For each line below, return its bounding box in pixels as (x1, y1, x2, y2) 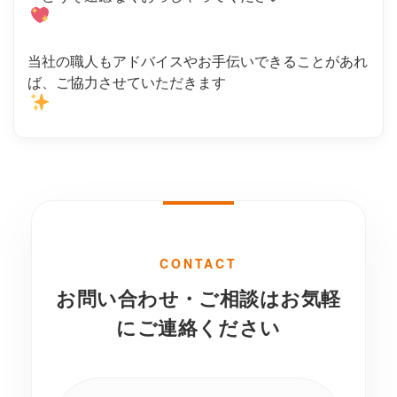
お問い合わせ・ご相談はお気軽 (56, 284, 341, 313)
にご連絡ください (116, 313, 281, 342)
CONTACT (160, 254, 237, 273)
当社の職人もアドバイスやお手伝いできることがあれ (27, 51, 368, 72)
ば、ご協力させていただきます (27, 72, 226, 93)
